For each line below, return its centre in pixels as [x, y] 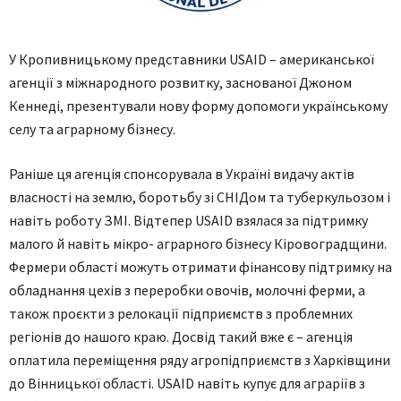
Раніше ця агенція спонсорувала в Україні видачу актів [182, 173]
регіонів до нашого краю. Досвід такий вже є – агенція [181, 336]
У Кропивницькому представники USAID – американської [192, 59]
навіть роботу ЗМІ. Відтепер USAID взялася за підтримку [188, 220]
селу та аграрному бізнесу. [92, 128]
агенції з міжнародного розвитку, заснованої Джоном [180, 82]
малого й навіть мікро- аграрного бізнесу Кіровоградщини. [198, 243]
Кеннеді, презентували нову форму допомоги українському [198, 105]
